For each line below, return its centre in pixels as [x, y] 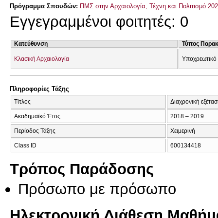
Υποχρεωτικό [199, 59]
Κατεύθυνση [31, 44]
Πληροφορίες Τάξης [39, 89]
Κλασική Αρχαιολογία [42, 59]
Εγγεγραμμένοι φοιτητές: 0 [99, 22]
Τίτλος [22, 101]
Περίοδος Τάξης [35, 131]
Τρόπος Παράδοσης [82, 169]
